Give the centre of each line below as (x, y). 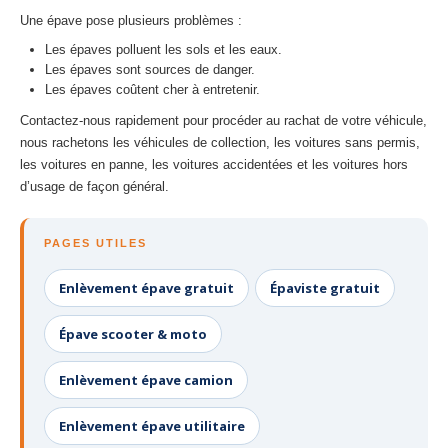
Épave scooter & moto (133, 334)
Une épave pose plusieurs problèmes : (131, 20)
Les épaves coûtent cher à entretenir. (152, 89)
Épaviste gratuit (325, 288)
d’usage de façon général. (94, 186)
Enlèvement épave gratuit (146, 288)
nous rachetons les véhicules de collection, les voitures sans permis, (220, 142)
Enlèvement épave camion (146, 380)
